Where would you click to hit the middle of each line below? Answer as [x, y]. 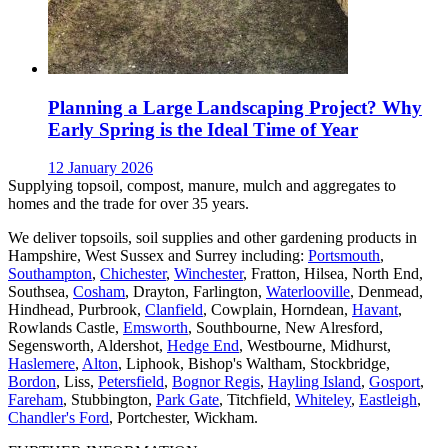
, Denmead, [386, 292]
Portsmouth [344, 256]
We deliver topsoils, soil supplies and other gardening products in [212, 238]
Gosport [394, 382]
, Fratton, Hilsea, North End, [333, 274]
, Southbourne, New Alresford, [285, 328]
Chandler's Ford [58, 418]
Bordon [32, 382]
